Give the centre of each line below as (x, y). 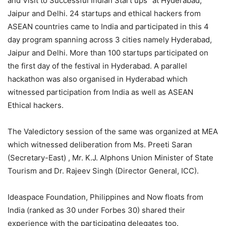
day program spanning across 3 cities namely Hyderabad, (110, 40)
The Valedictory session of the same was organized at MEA (113, 132)
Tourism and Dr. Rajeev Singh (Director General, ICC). (103, 171)
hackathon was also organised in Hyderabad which (98, 79)
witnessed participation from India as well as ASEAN (100, 92)
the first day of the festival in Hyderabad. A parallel (97, 66)
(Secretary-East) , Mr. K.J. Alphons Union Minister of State (110, 158)
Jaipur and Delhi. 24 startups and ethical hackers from (104, 14)
